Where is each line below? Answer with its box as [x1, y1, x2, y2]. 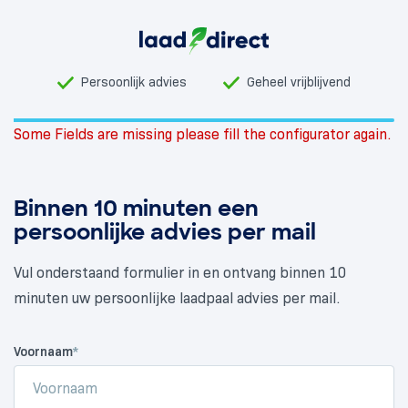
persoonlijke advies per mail [14, 218, 316, 246]
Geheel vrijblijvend [247, 74, 351, 90]
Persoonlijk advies [81, 74, 187, 90]
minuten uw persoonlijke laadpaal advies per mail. [14, 290, 341, 307]
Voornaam [14, 343, 73, 360]
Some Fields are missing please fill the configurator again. [14, 126, 392, 143]
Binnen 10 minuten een [14, 194, 259, 222]
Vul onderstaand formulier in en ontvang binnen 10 [14, 264, 347, 281]
